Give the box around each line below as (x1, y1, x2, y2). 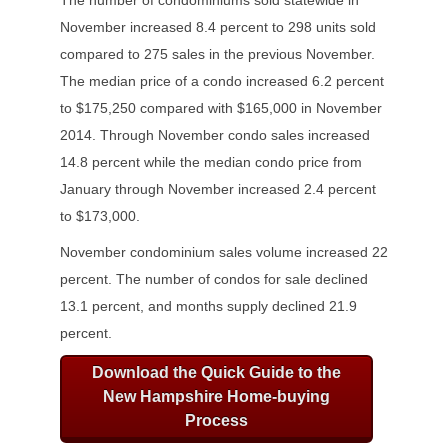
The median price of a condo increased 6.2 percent (60, 73, 384, 90)
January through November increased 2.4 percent (60, 181, 376, 198)
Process (185, 412, 248, 430)
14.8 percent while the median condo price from (60, 154, 362, 171)
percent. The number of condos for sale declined (60, 271, 368, 288)
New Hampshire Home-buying (103, 388, 330, 406)
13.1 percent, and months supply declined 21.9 (60, 298, 357, 315)
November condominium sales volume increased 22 (60, 244, 388, 261)
